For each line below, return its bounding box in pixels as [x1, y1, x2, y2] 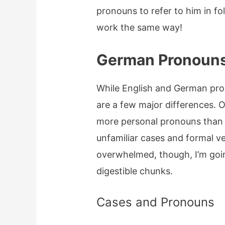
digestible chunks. [96, 166, 173, 177]
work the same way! [96, 22, 183, 33]
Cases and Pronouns [96, 194, 215, 209]
